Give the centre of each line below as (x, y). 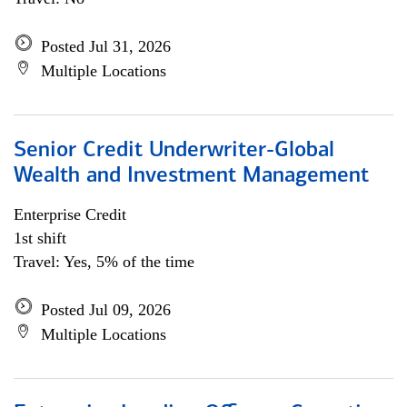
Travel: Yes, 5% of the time (104, 262)
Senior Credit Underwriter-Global (174, 151)
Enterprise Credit (70, 214)
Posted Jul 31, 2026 (106, 46)
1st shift (40, 238)
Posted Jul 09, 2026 (106, 310)
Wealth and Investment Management (191, 176)
